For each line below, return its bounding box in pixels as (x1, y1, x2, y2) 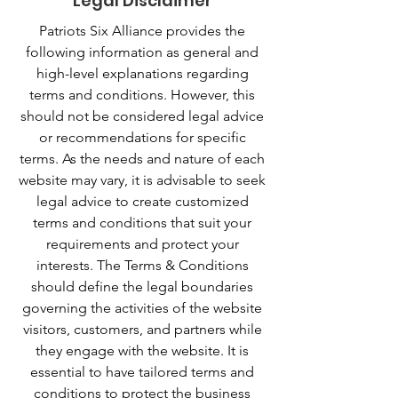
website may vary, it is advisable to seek (19, 171, 266, 188)
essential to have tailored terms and (30, 363, 254, 380)
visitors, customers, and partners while (22, 321, 262, 338)
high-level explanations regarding (36, 65, 249, 82)
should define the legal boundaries (31, 278, 253, 295)
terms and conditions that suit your (33, 214, 251, 231)
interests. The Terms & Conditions (36, 257, 249, 274)
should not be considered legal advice (20, 107, 264, 124)
